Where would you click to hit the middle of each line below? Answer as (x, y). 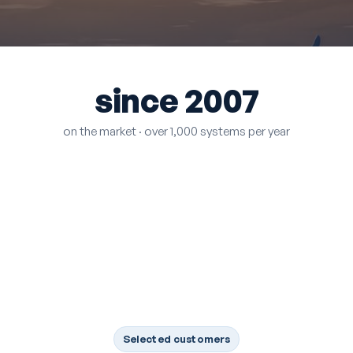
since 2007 (176, 100)
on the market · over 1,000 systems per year (176, 132)
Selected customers (176, 339)
